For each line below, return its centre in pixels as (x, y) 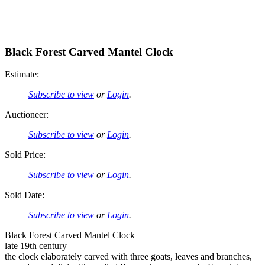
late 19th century (36, 246)
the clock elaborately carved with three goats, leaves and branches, (128, 257)
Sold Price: (25, 155)
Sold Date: (25, 195)
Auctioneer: (27, 115)
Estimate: (22, 75)
